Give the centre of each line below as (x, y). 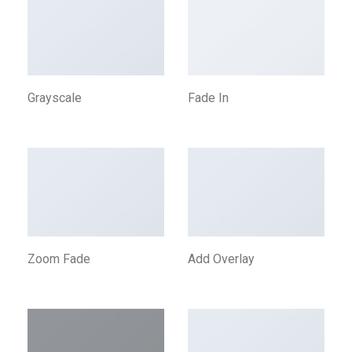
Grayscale (55, 97)
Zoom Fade (59, 258)
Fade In (208, 97)
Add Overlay (221, 258)
